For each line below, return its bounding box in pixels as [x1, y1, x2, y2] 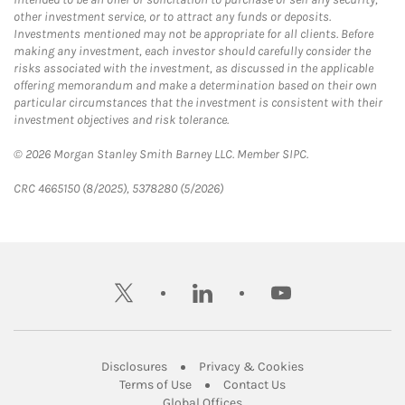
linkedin [192, 270, 266, 294]
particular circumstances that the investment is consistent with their [14, 95, 382, 110]
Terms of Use [119, 377, 192, 392]
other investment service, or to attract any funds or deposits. [14, 9, 331, 24]
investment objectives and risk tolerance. [14, 112, 229, 127]
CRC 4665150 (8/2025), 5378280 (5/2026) [14, 181, 223, 196]
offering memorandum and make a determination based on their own [14, 78, 377, 93]
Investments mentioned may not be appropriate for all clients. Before [14, 26, 373, 42]
